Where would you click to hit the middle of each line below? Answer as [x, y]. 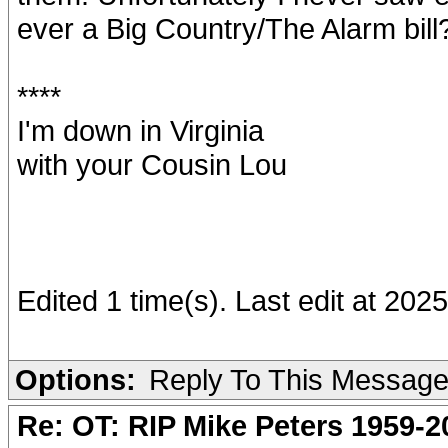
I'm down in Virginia [140, 130]
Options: [75, 379]
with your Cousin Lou [152, 164]
